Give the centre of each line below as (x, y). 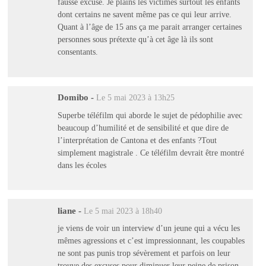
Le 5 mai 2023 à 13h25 (135, 98)
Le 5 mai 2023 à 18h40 (123, 211)
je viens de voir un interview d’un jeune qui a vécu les (148, 228)
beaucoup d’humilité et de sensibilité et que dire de (143, 127)
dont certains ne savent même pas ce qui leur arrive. (144, 14)
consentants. (77, 51)
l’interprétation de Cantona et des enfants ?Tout (137, 140)
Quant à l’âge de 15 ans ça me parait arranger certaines (149, 26)
